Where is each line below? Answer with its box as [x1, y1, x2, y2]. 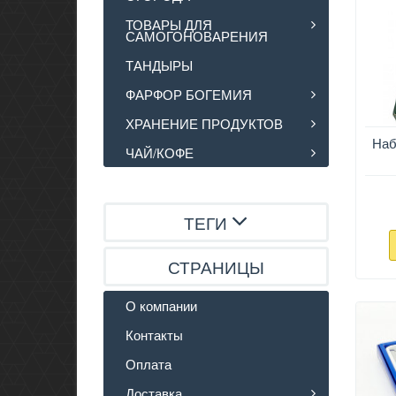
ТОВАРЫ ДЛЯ [126, 14, 212, 34]
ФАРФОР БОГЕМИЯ [126, 84, 252, 103]
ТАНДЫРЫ [126, 55, 193, 74]
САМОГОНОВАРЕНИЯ [126, 26, 268, 45]
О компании [126, 295, 197, 315]
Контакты [126, 324, 183, 344]
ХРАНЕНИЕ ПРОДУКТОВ [126, 113, 283, 133]
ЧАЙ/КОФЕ [126, 142, 194, 162]
